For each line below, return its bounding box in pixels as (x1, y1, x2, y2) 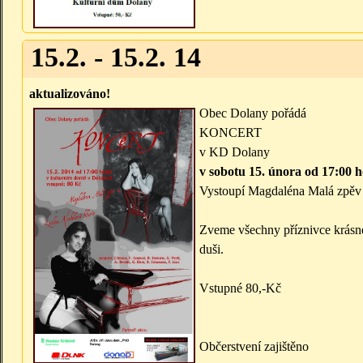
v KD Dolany (199, 145, 270, 160)
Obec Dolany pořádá (199, 106, 306, 121)
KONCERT (199, 126, 262, 140)
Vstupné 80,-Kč (199, 281, 281, 296)
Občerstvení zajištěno (199, 340, 309, 354)
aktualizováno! (29, 87, 110, 101)
